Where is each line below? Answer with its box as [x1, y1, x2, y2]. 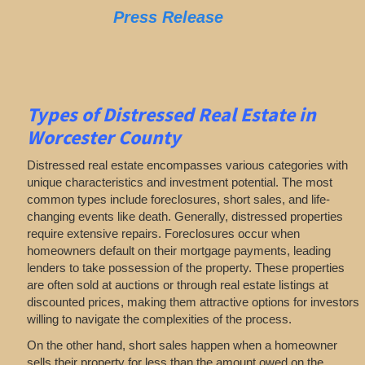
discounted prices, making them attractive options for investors [26, 295, 359, 310]
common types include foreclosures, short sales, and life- [26, 192, 330, 207]
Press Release [112, 7, 223, 26]
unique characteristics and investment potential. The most [26, 175, 332, 190]
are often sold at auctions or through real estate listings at [26, 278, 328, 292]
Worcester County [26, 124, 181, 150]
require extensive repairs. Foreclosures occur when [26, 226, 300, 241]
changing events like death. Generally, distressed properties [26, 209, 343, 224]
